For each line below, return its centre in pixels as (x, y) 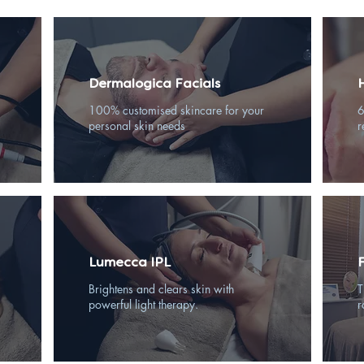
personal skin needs (136, 126)
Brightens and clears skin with (161, 289)
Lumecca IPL (129, 262)
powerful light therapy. (143, 304)
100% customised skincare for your (176, 110)
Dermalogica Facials (154, 83)
